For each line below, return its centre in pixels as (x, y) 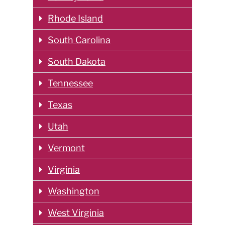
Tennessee (70, 83)
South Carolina (79, 40)
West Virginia (76, 212)
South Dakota (77, 61)
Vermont (66, 148)
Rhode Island (75, 18)
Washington (74, 191)
